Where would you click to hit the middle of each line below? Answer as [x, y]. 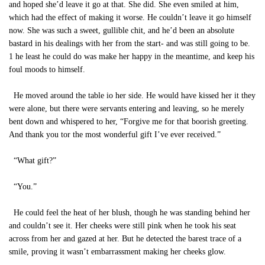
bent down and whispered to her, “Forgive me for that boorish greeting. [129, 122]
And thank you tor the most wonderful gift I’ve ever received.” [115, 135]
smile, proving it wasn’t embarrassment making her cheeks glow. [117, 252]
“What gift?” [33, 161]
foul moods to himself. [47, 70]
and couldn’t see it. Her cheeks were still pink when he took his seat [122, 226]
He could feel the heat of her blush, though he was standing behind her [130, 213]
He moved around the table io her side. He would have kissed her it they [132, 96]
